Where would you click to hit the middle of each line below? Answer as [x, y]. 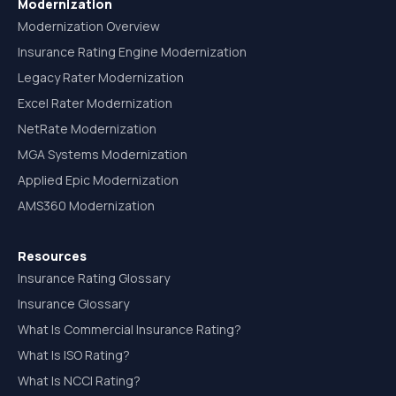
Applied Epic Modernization [98, 180]
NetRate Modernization [87, 129]
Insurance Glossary [73, 304]
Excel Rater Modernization [95, 103]
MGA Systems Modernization [103, 154]
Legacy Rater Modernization [101, 77]
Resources [52, 256]
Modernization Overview [89, 26]
